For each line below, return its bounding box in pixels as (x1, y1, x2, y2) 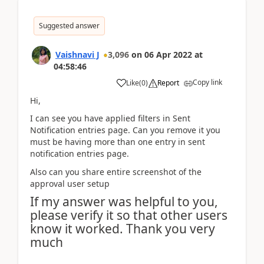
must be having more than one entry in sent (30, 136, 205, 148)
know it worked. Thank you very (30, 220, 215, 237)
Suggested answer (39, 20, 100, 31)
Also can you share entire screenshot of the (30, 166, 202, 177)
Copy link (193, 77, 222, 87)
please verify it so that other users (30, 207, 227, 224)
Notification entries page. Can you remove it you (30, 124, 220, 136)
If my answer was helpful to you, (30, 193, 218, 210)
